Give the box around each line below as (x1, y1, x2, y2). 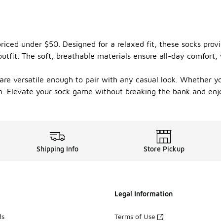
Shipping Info (36, 145, 78, 153)
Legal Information (114, 189, 173, 198)
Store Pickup (143, 145, 184, 153)
